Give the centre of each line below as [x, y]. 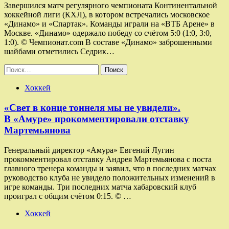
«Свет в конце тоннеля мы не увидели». [92, 107]
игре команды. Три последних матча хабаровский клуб [100, 187]
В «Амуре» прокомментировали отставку [97, 119]
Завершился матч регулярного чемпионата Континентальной [111, 6]
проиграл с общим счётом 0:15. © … [68, 196]
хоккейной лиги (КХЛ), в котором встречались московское [107, 15]
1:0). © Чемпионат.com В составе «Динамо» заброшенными [108, 42]
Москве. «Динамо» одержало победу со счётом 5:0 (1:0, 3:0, [108, 33]
